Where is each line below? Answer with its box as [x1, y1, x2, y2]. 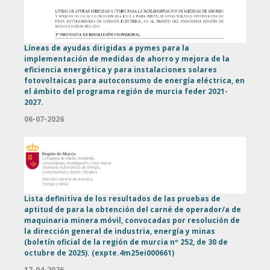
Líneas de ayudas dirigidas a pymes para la [24, 42, 189, 53]
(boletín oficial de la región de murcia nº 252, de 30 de [24, 236, 228, 247]
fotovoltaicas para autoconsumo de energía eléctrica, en [24, 75, 245, 86]
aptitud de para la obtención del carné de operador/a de [24, 204, 241, 215]
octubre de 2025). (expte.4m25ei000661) [24, 247, 174, 258]
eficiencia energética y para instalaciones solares [24, 64, 217, 75]
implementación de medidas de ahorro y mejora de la [24, 53, 230, 64]
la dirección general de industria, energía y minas [24, 225, 215, 236]
